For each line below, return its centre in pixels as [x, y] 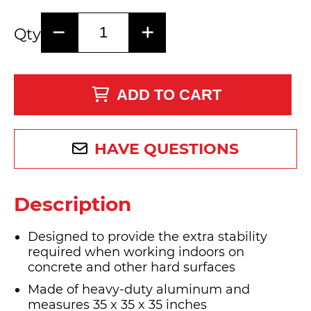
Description [73, 204]
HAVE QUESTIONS [167, 149]
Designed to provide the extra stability [148, 237]
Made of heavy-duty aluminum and [139, 290]
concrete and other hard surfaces [132, 268]
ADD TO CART [169, 95]
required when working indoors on [136, 252]
